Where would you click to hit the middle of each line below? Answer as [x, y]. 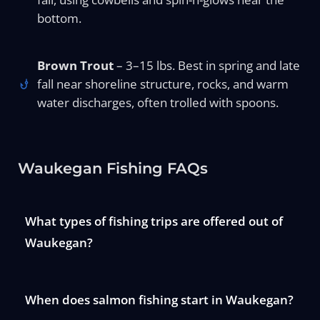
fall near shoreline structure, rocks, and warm [163, 84]
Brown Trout [76, 65]
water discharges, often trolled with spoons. [158, 102]
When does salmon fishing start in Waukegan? [159, 299]
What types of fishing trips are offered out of [154, 221]
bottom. [60, 19]
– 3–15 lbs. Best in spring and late [207, 65]
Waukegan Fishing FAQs [112, 168]
